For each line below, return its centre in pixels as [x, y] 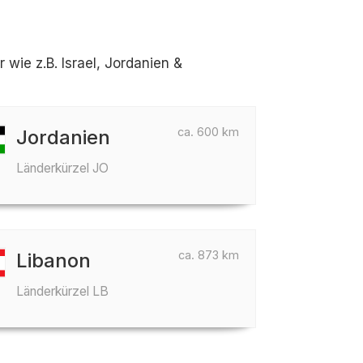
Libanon [54, 261]
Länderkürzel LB [63, 291]
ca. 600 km [208, 132]
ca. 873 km [209, 255]
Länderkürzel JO [63, 168]
